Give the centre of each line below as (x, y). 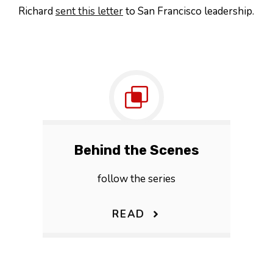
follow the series (136, 179)
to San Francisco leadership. (189, 11)
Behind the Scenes (136, 150)
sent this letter (89, 11)
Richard (37, 11)
